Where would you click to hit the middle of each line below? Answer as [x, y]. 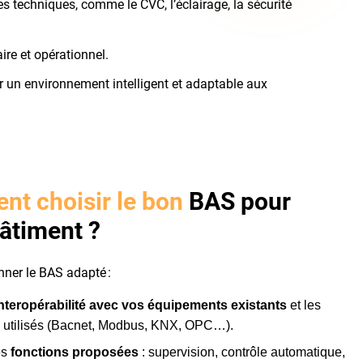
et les [304, 305]
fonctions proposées [75, 352]
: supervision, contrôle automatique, [242, 352]
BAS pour [237, 201]
